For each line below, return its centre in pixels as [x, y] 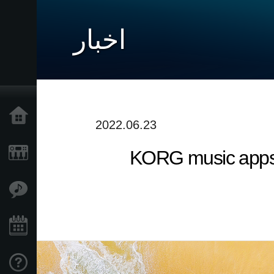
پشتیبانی [106, 263]
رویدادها [107, 226]
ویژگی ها [105, 189]
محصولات [103, 153]
